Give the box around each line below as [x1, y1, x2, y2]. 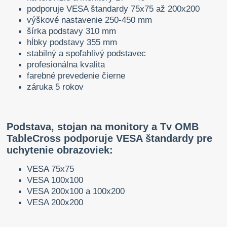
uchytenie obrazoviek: [7, 144, 113, 156]
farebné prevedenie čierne [27, 70, 126, 81]
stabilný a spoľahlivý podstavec [27, 48, 146, 58]
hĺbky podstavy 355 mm [27, 37, 118, 47]
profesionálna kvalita [27, 59, 105, 69]
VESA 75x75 [27, 164, 74, 174]
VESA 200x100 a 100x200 [27, 186, 125, 196]
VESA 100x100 [27, 175, 84, 185]
